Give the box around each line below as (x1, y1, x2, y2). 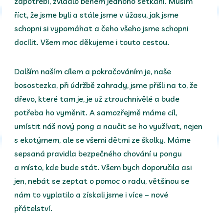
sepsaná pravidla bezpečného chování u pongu (14, 148, 182, 158)
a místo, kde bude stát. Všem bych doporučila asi (14, 162, 192, 172)
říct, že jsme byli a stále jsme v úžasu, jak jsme (14, 9, 179, 20)
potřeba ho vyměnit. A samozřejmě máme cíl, (14, 107, 177, 117)
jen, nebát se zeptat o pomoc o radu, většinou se (14, 175, 190, 186)
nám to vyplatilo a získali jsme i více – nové (14, 189, 169, 199)
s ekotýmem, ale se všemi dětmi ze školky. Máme (14, 134, 191, 145)
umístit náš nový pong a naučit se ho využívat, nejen (14, 121, 203, 131)
